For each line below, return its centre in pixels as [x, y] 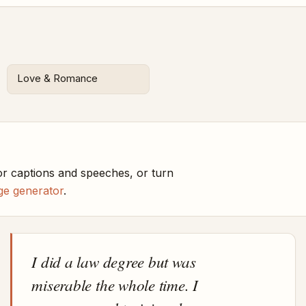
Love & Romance [58, 79]
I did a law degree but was [114, 261]
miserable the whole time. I [115, 284]
